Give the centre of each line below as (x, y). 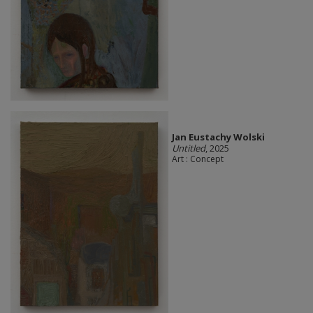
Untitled (188, 148)
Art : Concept (197, 159)
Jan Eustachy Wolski (218, 137)
